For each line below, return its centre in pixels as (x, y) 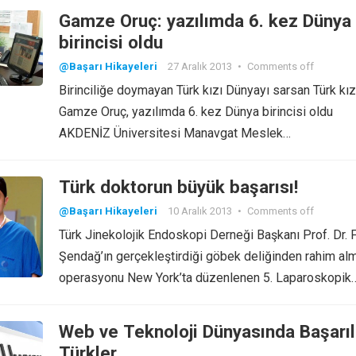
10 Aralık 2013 (200, 211)
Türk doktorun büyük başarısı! (178, 186)
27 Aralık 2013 (200, 66)
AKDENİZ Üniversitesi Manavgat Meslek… (175, 133)
